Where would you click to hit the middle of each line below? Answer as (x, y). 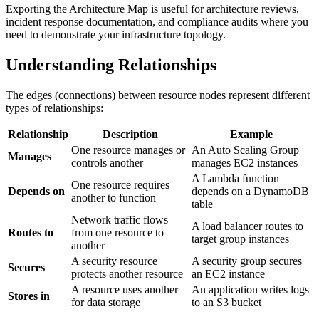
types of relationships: (54, 108)
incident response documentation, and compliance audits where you (157, 22)
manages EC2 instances (245, 162)
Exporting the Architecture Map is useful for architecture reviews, (152, 9)
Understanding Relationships (111, 65)
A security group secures (247, 261)
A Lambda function (235, 178)
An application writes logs (250, 289)
